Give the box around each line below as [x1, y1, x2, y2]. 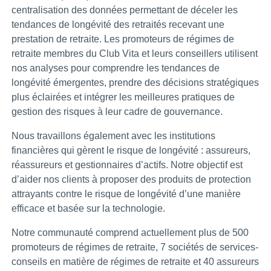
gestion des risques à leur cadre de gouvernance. [11, 106, 223, 117]
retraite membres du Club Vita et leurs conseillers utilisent [11, 48, 258, 59]
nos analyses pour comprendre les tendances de [11, 62, 220, 73]
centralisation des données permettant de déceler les [11, 4, 238, 15]
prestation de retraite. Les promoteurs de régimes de [11, 33, 234, 44]
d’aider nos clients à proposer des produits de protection [11, 174, 251, 184]
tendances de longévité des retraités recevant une [11, 19, 224, 30]
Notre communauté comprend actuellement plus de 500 [11, 227, 249, 238]
